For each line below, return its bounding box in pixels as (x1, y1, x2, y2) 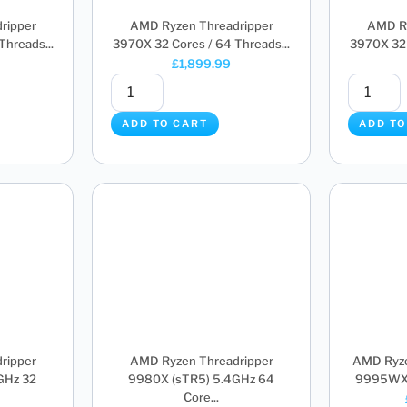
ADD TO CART (122, 117, 208, 131)
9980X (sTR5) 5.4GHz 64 (128, 372, 274, 387)
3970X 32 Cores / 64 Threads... (113, 35, 290, 51)
